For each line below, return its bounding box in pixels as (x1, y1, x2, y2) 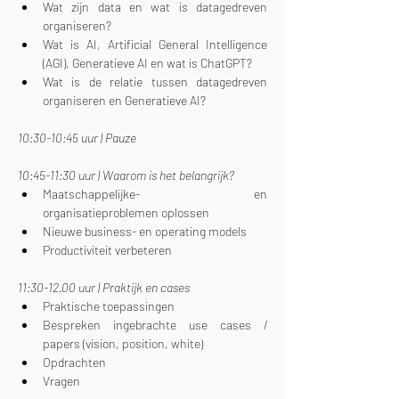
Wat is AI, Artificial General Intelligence (43, 37, 267, 52)
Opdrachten (43, 354, 106, 370)
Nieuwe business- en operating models (43, 224, 247, 239)
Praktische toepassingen (43, 298, 175, 313)
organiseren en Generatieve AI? (43, 93, 206, 108)
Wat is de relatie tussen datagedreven (43, 74, 267, 89)
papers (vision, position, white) (43, 336, 203, 351)
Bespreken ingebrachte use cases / (43, 317, 267, 332)
